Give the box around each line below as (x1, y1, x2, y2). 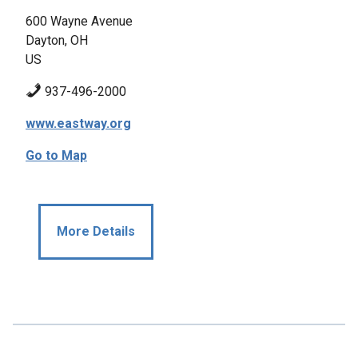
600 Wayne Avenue (26, 14, 133, 29)
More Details (57, 224, 135, 239)
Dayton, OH (26, 33, 88, 48)
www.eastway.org (26, 116, 131, 131)
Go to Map (26, 148, 87, 163)
